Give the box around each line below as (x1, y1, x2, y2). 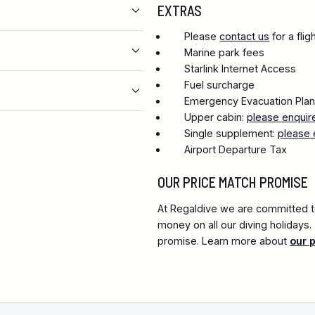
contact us (219, 30, 270, 43)
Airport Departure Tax (184, 143, 288, 156)
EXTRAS (157, 1, 202, 19)
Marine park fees (184, 46, 265, 59)
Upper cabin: (184, 111, 247, 124)
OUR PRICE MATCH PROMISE (157, 174, 309, 191)
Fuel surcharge (184, 79, 255, 91)
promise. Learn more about (157, 235, 290, 247)
